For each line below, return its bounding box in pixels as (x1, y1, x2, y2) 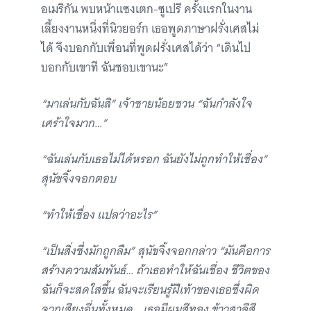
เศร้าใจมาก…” (41, 113, 107, 133)
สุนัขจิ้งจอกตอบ (41, 169, 116, 189)
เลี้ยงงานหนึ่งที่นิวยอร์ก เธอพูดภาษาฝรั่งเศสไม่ (41, 19, 259, 39)
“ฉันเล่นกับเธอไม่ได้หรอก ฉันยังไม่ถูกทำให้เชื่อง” (41, 149, 267, 169)
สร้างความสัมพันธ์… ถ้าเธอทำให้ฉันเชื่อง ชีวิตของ (41, 260, 269, 280)
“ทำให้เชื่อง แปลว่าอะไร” (41, 205, 157, 225)
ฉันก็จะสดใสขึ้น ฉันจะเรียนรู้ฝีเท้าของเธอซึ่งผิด (41, 280, 259, 300)
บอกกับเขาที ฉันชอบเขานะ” (41, 58, 169, 78)
